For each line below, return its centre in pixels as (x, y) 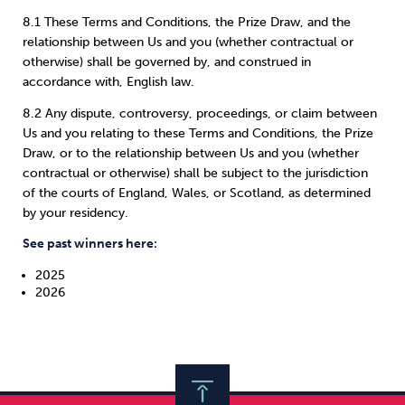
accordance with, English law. (108, 81)
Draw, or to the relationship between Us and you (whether (191, 154)
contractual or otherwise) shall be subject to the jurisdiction (195, 174)
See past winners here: (90, 243)
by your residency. (75, 213)
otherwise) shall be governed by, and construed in (167, 61)
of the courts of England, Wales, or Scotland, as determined (197, 193)
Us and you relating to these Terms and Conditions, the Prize (198, 134)
